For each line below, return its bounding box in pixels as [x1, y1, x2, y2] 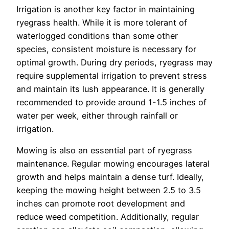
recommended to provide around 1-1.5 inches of [16, 97, 207, 107]
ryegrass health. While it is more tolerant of [16, 17, 187, 28]
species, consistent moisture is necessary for [16, 43, 196, 54]
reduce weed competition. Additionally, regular [16, 212, 199, 222]
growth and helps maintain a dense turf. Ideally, [16, 172, 204, 182]
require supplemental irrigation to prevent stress [16, 70, 207, 81]
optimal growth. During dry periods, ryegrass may [16, 57, 213, 67]
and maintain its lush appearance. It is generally [16, 83, 204, 94]
